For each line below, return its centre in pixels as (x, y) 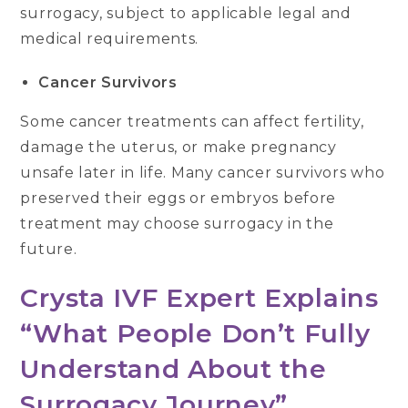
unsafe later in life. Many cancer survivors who (203, 173)
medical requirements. (112, 39)
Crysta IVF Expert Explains (199, 298)
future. (49, 250)
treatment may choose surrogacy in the (177, 224)
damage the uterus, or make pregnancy (178, 148)
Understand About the (173, 369)
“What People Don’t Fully (195, 334)
